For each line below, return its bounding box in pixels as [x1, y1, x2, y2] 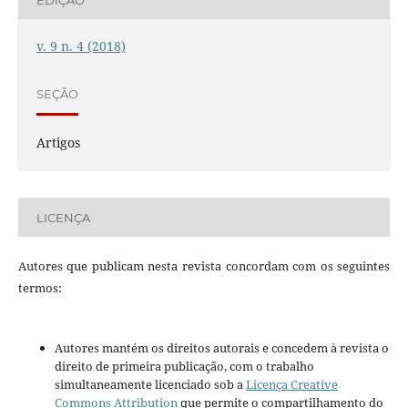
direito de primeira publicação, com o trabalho [54, 358, 314, 375]
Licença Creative [245, 376, 338, 393]
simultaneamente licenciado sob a [54, 376, 246, 393]
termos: [17, 280, 62, 297]
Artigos [36, 134, 80, 152]
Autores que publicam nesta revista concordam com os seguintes [17, 258, 391, 275]
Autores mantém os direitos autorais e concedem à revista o [54, 340, 389, 357]
